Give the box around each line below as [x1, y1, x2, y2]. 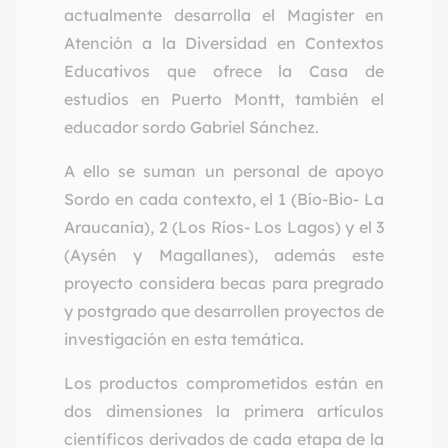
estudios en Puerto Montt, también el [64, 88, 384, 109]
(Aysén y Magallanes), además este [64, 244, 384, 265]
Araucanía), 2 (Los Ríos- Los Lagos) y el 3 [64, 216, 384, 237]
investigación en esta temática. [64, 328, 304, 349]
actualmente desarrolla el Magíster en [64, 4, 384, 25]
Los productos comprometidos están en [64, 372, 384, 393]
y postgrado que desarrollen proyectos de [64, 300, 384, 321]
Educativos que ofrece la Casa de [64, 60, 384, 81]
